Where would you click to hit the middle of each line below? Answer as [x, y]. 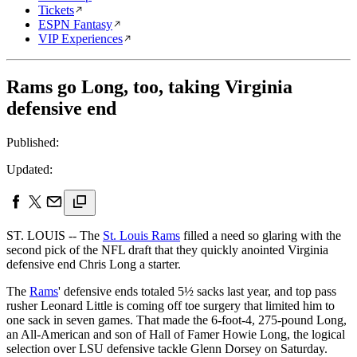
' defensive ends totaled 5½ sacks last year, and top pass [197, 291]
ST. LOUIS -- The [55, 235]
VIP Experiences [80, 39]
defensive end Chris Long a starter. [94, 264]
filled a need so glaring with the [261, 235]
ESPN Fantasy [75, 24]
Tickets [56, 10]
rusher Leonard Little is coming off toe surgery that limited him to [171, 305]
